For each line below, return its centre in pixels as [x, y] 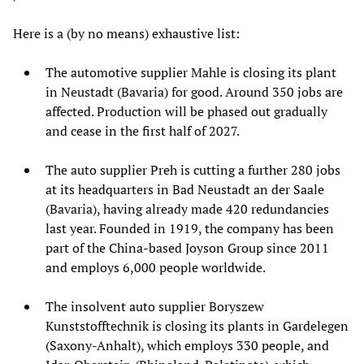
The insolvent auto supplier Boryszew [155, 306]
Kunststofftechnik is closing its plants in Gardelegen [197, 325]
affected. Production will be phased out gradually [186, 111]
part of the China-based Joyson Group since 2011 [187, 247]
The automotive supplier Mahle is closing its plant [191, 72]
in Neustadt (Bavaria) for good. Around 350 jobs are [194, 91]
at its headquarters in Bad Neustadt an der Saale [185, 189]
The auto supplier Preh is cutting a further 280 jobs [193, 169]
